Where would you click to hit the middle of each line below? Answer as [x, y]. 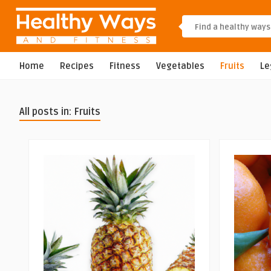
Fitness [125, 66]
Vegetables [180, 66]
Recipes [77, 66]
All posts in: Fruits [60, 112]
